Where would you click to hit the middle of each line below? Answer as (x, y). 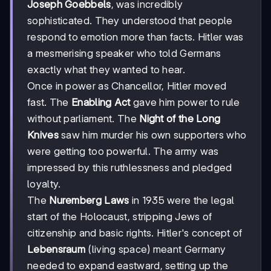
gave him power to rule (185, 103)
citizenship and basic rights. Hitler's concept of (135, 233)
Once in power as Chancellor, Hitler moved (127, 86)
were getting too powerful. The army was (123, 152)
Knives (43, 135)
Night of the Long (180, 119)
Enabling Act (101, 103)
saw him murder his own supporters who (152, 135)
